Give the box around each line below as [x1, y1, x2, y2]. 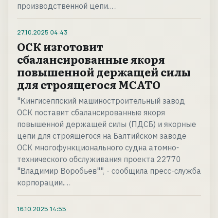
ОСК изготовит [17, 38, 103, 55]
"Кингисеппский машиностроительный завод [17, 96, 185, 106]
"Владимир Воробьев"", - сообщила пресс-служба [17, 166, 201, 176]
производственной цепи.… [17, 1, 116, 11]
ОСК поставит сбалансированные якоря [17, 108, 165, 118]
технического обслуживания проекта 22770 [17, 154, 181, 164]
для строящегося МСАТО [17, 76, 161, 93]
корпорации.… [17, 178, 71, 188]
